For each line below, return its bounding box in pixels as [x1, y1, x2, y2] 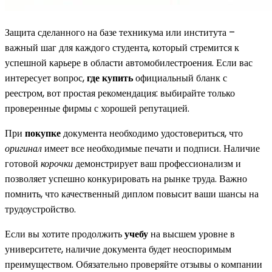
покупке [25, 126, 61, 140]
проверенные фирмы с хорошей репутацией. [5, 101, 189, 115]
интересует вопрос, [5, 70, 87, 85]
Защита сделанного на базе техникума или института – [5, 25, 235, 39]
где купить [87, 70, 133, 85]
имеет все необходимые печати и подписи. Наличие [42, 141, 260, 155]
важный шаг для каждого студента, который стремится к [5, 40, 239, 55]
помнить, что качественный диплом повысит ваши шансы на [5, 186, 259, 201]
